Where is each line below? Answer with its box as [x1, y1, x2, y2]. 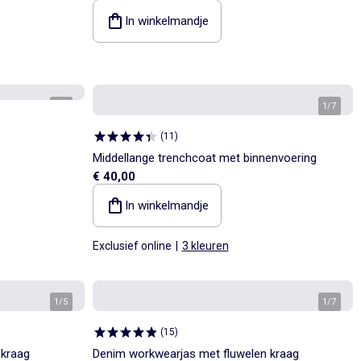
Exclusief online [92, 239, 172, 252]
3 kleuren [181, 239, 229, 252]
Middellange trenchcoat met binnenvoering [92, 150, 317, 165]
